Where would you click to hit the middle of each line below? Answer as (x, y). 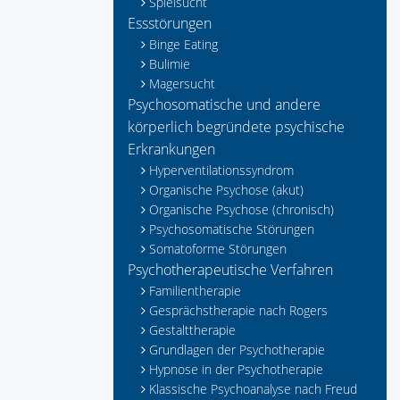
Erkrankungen (171, 149)
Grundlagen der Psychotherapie (237, 350)
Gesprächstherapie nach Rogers (238, 310)
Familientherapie (195, 291)
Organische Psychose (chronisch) (242, 209)
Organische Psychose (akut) (226, 190)
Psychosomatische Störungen (232, 229)
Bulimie (170, 64)
